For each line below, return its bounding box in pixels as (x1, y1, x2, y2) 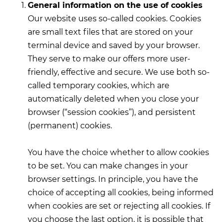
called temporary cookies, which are (28, 81, 169, 90)
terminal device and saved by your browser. (28, 41, 200, 50)
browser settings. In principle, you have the (28, 174, 198, 184)
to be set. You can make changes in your (28, 161, 188, 170)
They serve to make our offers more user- (28, 54, 190, 63)
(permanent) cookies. (28, 121, 112, 130)
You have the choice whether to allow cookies (28, 148, 209, 157)
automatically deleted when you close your (28, 94, 199, 104)
